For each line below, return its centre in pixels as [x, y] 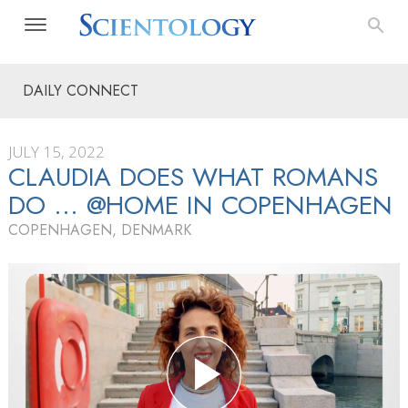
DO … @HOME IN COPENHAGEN [200, 205]
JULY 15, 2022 [56, 152]
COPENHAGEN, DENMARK [100, 230]
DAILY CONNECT [81, 91]
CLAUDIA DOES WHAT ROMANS [193, 177]
